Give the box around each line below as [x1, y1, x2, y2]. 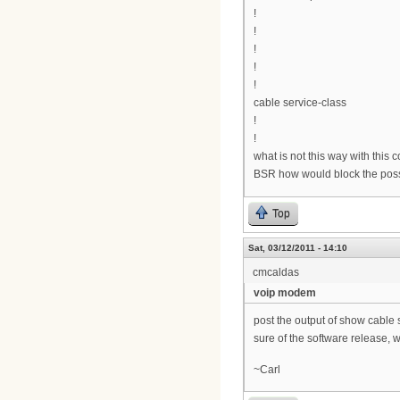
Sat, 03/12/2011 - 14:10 [248, 243, 347, 254]
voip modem [254, 287, 316, 300]
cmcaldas [253, 266, 299, 279]
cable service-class [254, 96, 346, 110]
